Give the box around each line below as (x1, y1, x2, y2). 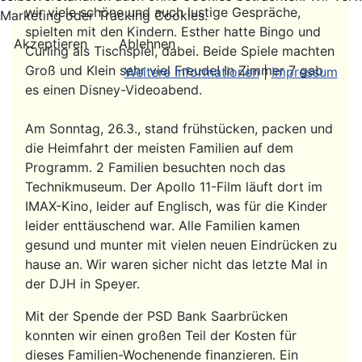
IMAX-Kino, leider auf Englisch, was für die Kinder (25, 197, 327, 214)
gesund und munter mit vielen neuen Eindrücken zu (25, 236, 337, 253)
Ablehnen (119, 36, 175, 52)
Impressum (271, 63, 338, 80)
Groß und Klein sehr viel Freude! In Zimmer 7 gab (25, 61, 323, 78)
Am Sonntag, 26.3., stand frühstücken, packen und (25, 120, 333, 137)
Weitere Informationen (124, 63, 259, 80)
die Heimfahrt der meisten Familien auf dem (25, 139, 293, 156)
